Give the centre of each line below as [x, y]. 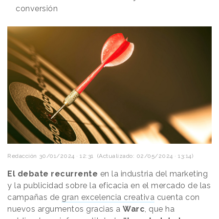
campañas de [34, 197]
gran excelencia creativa [108, 197]
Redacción [22, 156]
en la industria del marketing [153, 174]
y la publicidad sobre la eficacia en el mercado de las [109, 186]
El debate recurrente [53, 174]
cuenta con [177, 197]
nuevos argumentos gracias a [65, 209]
